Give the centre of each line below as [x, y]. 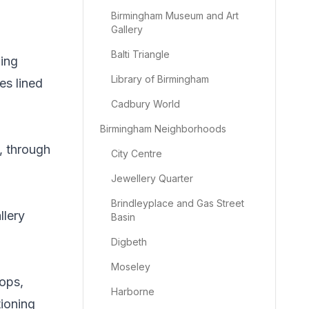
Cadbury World [146, 104]
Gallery [127, 29]
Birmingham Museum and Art [175, 16]
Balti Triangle [140, 54]
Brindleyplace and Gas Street [178, 203]
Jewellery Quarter [152, 178]
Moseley [131, 267]
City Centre [137, 153]
